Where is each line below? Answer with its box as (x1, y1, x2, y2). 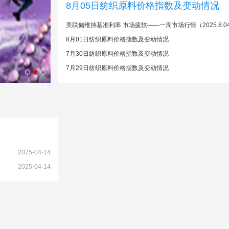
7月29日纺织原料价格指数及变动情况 (66, 64, 169, 72)
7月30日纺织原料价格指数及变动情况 (66, 50, 169, 57)
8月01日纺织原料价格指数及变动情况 (66, 36, 169, 43)
